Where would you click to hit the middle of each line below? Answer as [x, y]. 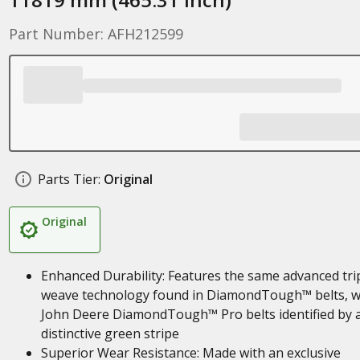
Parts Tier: [69, 179]
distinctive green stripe [110, 333]
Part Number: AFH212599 [96, 34]
